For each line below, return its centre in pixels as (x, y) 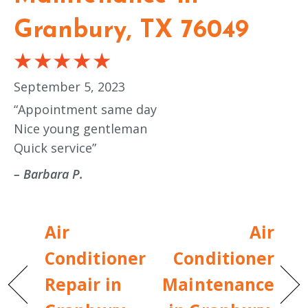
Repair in (83, 284)
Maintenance (219, 284)
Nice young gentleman (80, 129)
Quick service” (55, 148)
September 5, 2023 (69, 86)
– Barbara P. (48, 174)
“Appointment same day (85, 110)
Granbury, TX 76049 (131, 31)
